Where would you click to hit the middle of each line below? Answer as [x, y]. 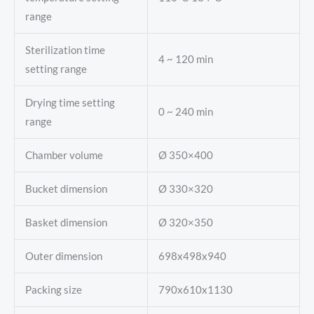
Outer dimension [63, 257]
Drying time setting [70, 103]
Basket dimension [66, 223]
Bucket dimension [66, 189]
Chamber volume [64, 156]
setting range [56, 69]
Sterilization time [65, 50]
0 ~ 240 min [185, 112]
